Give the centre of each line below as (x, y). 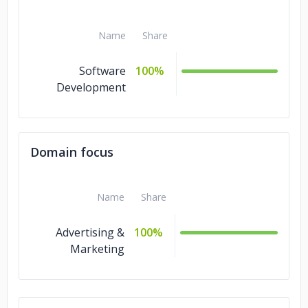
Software (102, 71)
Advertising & (90, 232)
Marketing (97, 249)
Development (91, 87)
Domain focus (72, 152)
